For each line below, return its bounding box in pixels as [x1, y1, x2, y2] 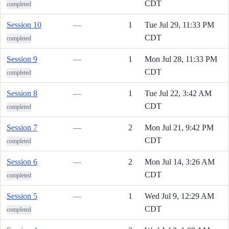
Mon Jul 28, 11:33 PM [145, 54, 217, 63]
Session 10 [7, 20, 41, 29]
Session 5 [7, 191, 37, 200]
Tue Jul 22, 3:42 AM [145, 88, 212, 98]
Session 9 [7, 54, 37, 63]
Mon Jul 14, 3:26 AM [145, 157, 215, 166]
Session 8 [7, 88, 37, 98]
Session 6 [7, 157, 37, 166]
